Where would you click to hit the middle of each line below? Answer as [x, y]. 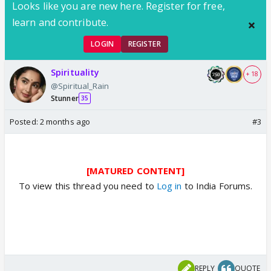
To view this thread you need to [86, 185]
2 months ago [65, 121]
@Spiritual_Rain [80, 86]
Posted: [25, 121]
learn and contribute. [60, 22]
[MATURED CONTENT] [135, 170]
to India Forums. [217, 185]
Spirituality [75, 72]
